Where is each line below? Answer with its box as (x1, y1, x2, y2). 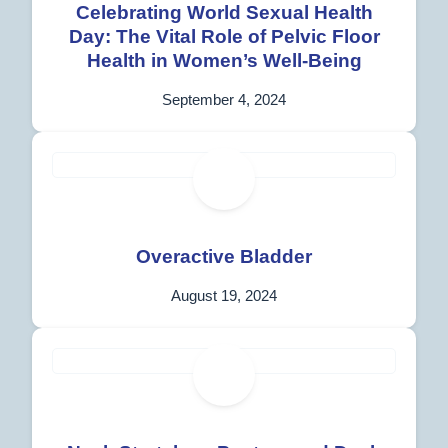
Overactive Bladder (136, 245, 312, 267)
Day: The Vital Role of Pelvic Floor (68, 25, 380, 47)
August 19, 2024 (171, 287, 277, 304)
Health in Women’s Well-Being (86, 49, 362, 71)
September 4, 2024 (162, 91, 286, 108)
